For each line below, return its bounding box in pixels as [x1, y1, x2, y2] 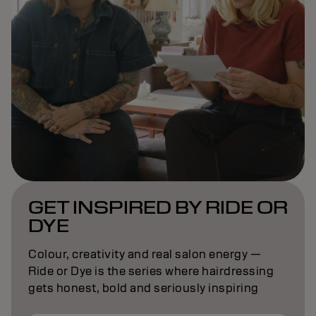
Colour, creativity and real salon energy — [28, 247, 261, 262]
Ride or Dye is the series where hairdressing [28, 264, 274, 279]
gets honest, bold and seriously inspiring [28, 281, 259, 296]
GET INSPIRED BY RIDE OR [28, 196, 288, 219]
